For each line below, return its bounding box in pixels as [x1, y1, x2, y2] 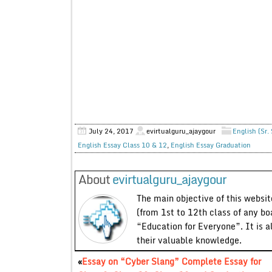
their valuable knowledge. [136, 233, 242, 247]
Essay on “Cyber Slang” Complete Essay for [81, 254, 261, 268]
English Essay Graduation [170, 139, 251, 151]
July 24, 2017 [88, 125, 134, 137]
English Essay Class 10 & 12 [77, 139, 167, 151]
